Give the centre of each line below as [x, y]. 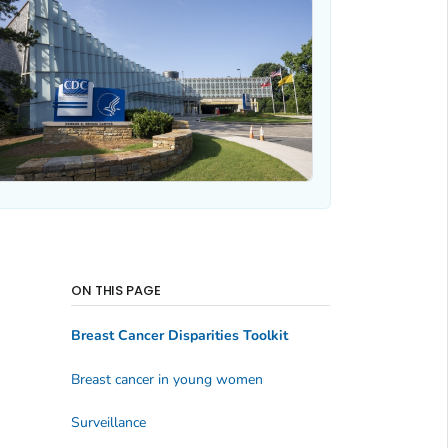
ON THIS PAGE [116, 290]
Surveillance [108, 422]
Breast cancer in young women [166, 379]
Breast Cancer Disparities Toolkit [179, 336]
